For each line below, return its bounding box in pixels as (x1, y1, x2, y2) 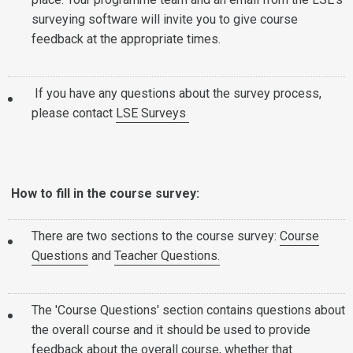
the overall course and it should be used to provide (32, 322, 310, 337)
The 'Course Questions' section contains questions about (32, 303, 345, 318)
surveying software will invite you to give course (32, 12, 298, 27)
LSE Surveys (116, 106, 189, 121)
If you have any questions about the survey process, (32, 86, 321, 101)
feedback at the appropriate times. (32, 32, 224, 46)
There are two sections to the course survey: (32, 229, 280, 243)
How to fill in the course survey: (8, 186, 199, 201)
